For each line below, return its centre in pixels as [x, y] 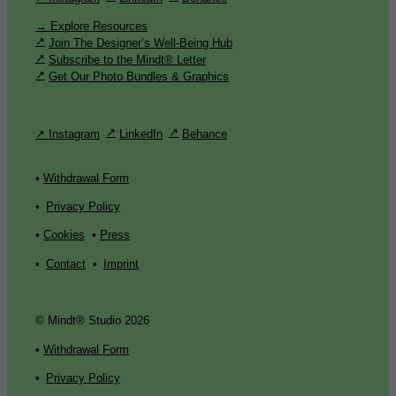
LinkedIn [141, 133]
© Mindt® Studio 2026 [92, 321]
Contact [66, 263]
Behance [205, 133]
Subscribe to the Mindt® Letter [127, 59]
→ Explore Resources [91, 26]
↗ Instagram [68, 133]
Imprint [121, 263]
